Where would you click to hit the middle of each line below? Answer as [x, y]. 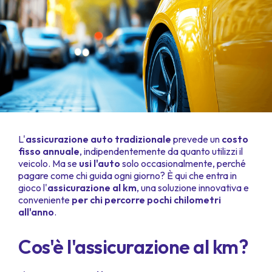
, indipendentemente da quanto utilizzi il [161, 151]
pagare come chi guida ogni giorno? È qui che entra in [127, 176]
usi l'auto [100, 164]
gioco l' [33, 188]
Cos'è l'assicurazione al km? [133, 247]
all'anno [36, 212]
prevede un [196, 139]
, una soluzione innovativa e [193, 188]
